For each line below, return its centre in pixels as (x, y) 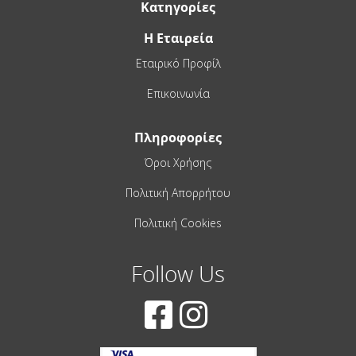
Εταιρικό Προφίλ (178, 63)
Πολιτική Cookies (178, 222)
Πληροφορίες (178, 137)
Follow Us (178, 273)
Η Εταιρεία (178, 38)
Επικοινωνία (178, 93)
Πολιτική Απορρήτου (178, 192)
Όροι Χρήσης (178, 162)
